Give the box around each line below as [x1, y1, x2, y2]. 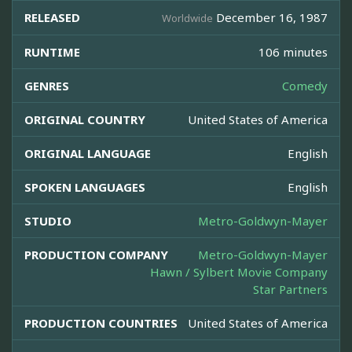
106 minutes [258, 44, 328, 60]
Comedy [282, 78, 328, 94]
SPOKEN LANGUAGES [24, 179, 145, 196]
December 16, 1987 [213, 9, 328, 26]
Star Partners [253, 281, 328, 298]
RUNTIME [24, 44, 80, 60]
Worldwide [162, 11, 213, 26]
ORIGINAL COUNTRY [24, 112, 145, 128]
